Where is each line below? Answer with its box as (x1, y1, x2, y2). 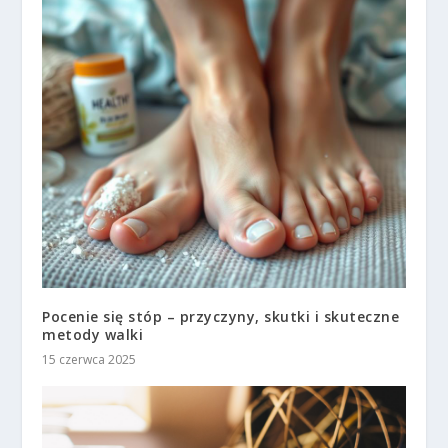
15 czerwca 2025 (42, 350, 137, 368)
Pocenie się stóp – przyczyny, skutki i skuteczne (42, 306, 400, 326)
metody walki (42, 324, 144, 344)
